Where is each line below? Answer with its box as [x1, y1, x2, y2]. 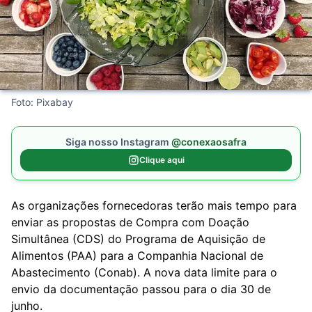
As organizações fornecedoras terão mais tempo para [11, 198, 297, 212]
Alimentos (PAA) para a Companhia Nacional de [11, 248, 263, 263]
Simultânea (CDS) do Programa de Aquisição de [11, 231, 265, 246]
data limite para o [180, 265, 277, 279]
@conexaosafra [171, 135, 247, 148]
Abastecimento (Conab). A [11, 265, 155, 279]
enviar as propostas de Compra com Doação [11, 214, 249, 229]
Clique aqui [139, 154, 185, 165]
